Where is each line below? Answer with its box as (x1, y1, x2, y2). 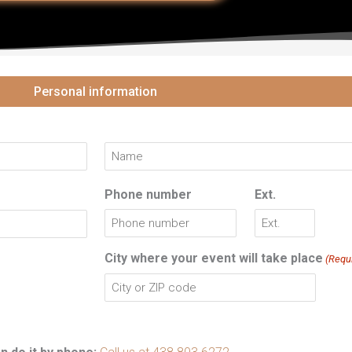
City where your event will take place (104, 250, 324, 266)
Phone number (104, 186, 192, 202)
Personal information (34, 83, 158, 99)
